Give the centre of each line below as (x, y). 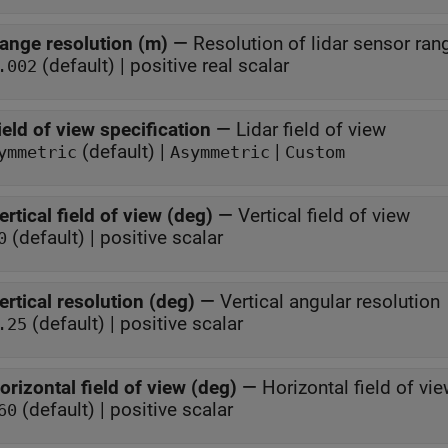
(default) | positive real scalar (163, 65)
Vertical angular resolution (330, 301)
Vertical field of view (326, 215)
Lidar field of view (311, 129)
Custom (315, 152)
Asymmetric (220, 152)
